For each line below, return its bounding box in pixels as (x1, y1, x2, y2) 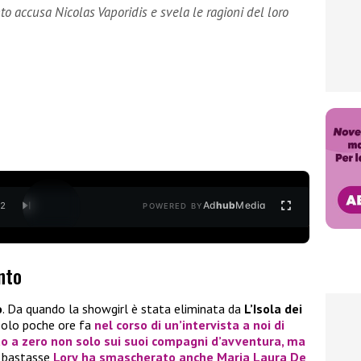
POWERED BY (143, 201, 203, 211)
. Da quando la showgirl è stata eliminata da (2, 301, 244, 317)
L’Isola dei (244, 301, 302, 317)
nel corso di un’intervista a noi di (94, 317, 284, 334)
